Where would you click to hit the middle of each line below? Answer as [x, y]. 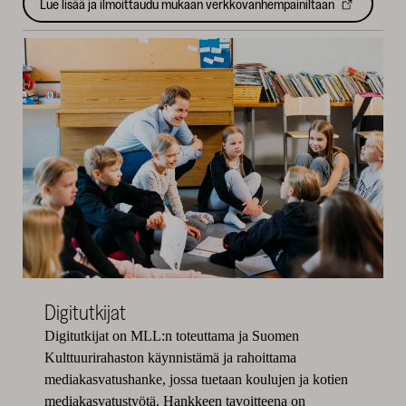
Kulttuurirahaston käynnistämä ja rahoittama [170, 358]
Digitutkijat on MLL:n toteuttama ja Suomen [171, 336]
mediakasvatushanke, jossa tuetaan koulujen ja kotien [196, 380]
